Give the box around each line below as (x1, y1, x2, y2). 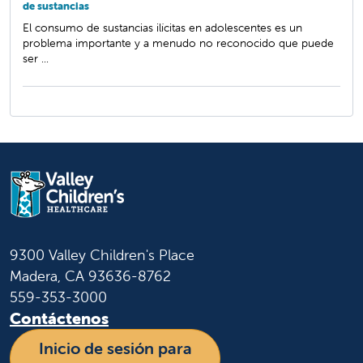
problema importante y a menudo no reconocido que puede (23, 35, 334, 50)
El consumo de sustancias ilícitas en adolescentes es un (23, 19, 302, 35)
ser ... (23, 50, 49, 66)
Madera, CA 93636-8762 (10, 267, 171, 286)
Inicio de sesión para (38, 338, 192, 359)
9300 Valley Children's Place (10, 246, 194, 265)
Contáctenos (10, 308, 109, 329)
